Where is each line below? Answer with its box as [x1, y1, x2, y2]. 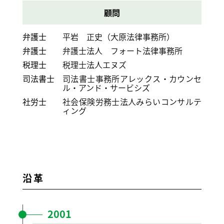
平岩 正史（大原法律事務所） [62, 30, 174, 42]
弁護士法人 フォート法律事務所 [62, 44, 182, 56]
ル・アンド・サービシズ [62, 81, 150, 93]
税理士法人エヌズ [62, 58, 126, 70]
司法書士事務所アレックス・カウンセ [62, 72, 201, 84]
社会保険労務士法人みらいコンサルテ [62, 95, 201, 107]
